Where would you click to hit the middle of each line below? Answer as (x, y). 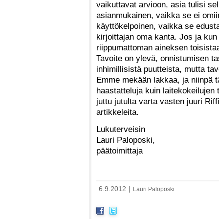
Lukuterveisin (121, 129)
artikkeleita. (118, 112)
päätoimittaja (120, 151)
